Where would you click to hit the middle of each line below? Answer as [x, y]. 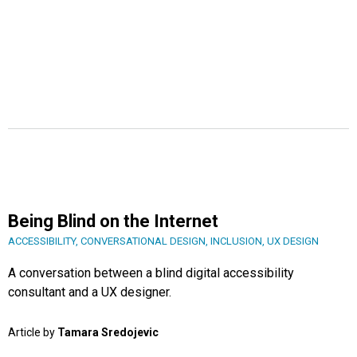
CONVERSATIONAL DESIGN [143, 241]
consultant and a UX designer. [90, 292]
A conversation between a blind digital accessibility [151, 273]
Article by [33, 333]
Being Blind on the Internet [113, 222]
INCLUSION [236, 241]
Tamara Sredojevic [108, 333]
